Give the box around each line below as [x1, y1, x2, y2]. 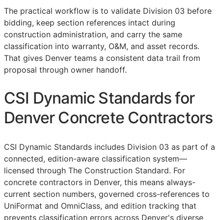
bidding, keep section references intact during [4, 17, 175, 27]
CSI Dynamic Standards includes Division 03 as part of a [4, 141, 215, 152]
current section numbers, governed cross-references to [4, 189, 210, 199]
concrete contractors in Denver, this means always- [4, 177, 195, 187]
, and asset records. [126, 41, 199, 51]
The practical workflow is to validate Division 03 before [4, 5, 212, 16]
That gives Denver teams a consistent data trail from [4, 53, 200, 63]
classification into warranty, [4, 41, 109, 51]
